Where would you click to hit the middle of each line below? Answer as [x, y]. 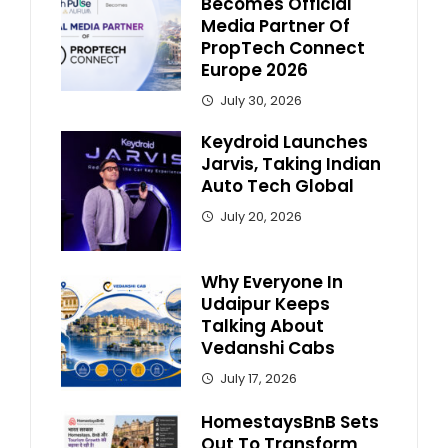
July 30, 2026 [261, 101]
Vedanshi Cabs [268, 348]
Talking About [262, 326]
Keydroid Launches [284, 142]
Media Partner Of [275, 26]
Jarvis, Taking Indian [291, 164]
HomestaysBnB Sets [290, 422]
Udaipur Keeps [265, 304]
